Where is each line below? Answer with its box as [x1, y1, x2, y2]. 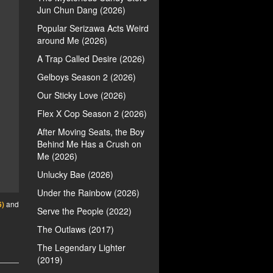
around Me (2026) [37, 34, 107, 46]
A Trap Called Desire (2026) [37, 52, 145, 65]
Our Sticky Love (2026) [37, 89, 126, 101]
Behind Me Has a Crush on [37, 138, 141, 150]
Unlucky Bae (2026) [37, 168, 113, 180]
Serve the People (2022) [37, 205, 132, 217]
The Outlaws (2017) [37, 223, 114, 235]
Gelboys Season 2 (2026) [37, 71, 136, 83]
